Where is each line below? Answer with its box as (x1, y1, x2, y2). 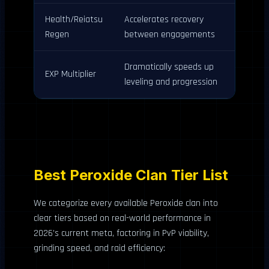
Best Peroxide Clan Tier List (34, 166, 228, 184)
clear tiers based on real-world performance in (34, 211, 211, 225)
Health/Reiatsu (45, 13, 103, 26)
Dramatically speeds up (124, 60, 214, 73)
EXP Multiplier (45, 67, 96, 80)
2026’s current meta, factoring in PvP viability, (34, 226, 209, 240)
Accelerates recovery (124, 13, 204, 26)
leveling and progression (124, 75, 217, 88)
